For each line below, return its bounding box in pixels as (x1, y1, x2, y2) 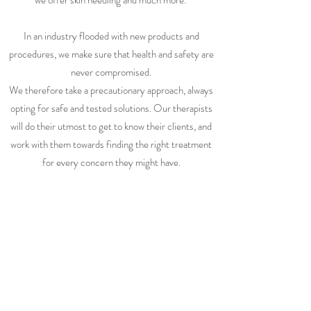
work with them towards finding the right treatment (10, 137, 212, 152)
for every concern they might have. (42, 155, 180, 170)
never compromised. (71, 65, 151, 80)
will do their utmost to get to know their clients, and (10, 119, 212, 134)
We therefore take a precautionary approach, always (9, 83, 213, 98)
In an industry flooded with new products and (23, 28, 199, 44)
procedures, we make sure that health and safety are (8, 47, 214, 62)
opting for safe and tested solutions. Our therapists (10, 101, 212, 116)
